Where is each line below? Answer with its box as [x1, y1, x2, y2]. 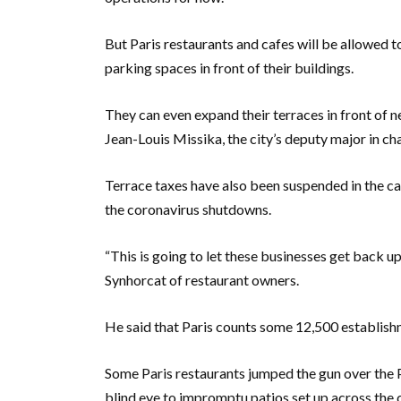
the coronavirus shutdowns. [105, 200, 271, 218]
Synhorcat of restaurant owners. [105, 270, 299, 288]
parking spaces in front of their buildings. [105, 58, 354, 76]
